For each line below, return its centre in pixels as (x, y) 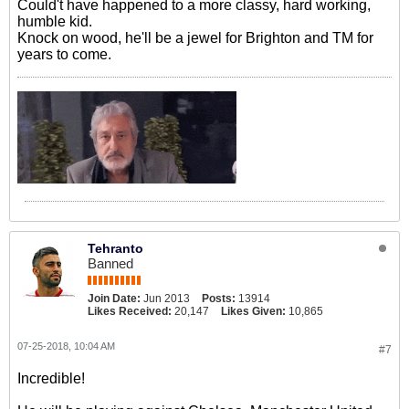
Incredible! (51, 378)
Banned (110, 263)
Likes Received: (130, 311)
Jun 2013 (167, 299)
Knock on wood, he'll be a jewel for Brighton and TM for (195, 38)
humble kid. (55, 21)
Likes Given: (253, 311)
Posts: (219, 299)
